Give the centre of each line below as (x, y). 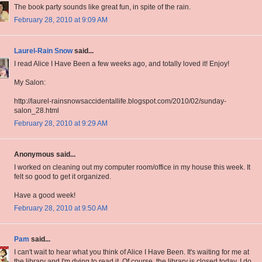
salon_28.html (37, 111)
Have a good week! (45, 196)
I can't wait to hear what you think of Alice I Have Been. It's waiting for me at (132, 252)
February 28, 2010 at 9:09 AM (61, 20)
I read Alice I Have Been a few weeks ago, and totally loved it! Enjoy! (122, 64)
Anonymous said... (45, 155)
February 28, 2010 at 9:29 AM (61, 124)
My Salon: (30, 83)
